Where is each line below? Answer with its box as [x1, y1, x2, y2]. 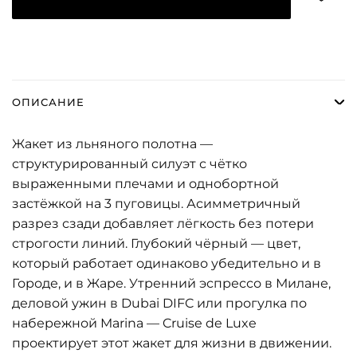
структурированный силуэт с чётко [12, 155, 247, 171]
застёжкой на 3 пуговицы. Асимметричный [12, 195, 300, 211]
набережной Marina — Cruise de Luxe [12, 315, 257, 331]
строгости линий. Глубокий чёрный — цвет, [12, 235, 300, 251]
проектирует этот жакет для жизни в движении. [12, 335, 331, 351]
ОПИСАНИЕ [12, 95, 85, 108]
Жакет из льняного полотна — [12, 135, 213, 151]
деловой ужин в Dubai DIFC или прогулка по [12, 295, 307, 311]
